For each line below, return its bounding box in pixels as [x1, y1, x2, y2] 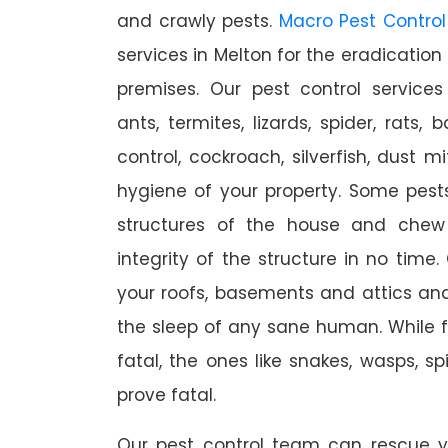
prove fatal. [117, 383, 216, 408]
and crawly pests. [117, 9, 279, 34]
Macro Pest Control [278, 9, 446, 34]
